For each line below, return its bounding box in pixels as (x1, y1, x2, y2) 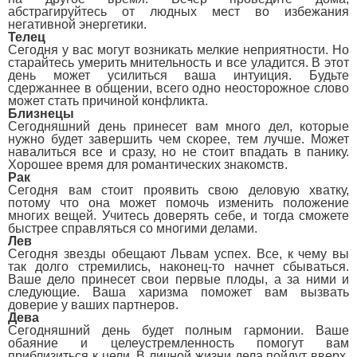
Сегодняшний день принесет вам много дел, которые (8, 120, 349, 133)
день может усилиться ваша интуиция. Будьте (8, 69, 349, 82)
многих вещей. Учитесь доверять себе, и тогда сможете (8, 209, 349, 222)
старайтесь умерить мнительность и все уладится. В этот (8, 56, 349, 69)
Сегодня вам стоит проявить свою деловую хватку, (8, 183, 349, 197)
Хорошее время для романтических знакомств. (8, 158, 288, 171)
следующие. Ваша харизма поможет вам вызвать (8, 285, 349, 299)
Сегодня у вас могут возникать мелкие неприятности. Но (8, 43, 349, 57)
